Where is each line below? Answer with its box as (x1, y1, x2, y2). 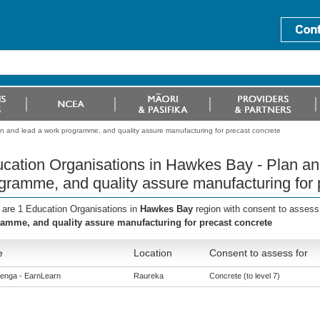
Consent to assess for (209, 247, 308, 259)
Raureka (133, 271, 164, 280)
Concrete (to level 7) (209, 271, 280, 280)
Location (133, 247, 172, 259)
